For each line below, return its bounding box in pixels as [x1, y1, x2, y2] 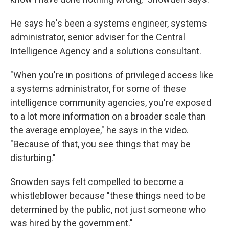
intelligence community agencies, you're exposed [10, 97, 211, 108]
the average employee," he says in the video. [10, 125, 189, 136]
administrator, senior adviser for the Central [10, 32, 185, 43]
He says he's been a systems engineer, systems [10, 18, 207, 29]
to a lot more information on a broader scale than [10, 111, 206, 122]
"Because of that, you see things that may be [10, 139, 191, 150]
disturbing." [10, 152, 56, 164]
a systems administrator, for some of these [10, 83, 186, 95]
